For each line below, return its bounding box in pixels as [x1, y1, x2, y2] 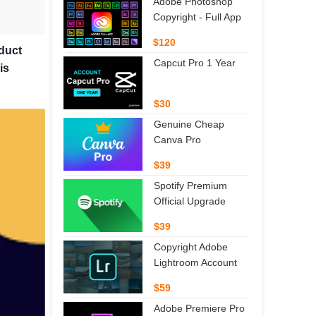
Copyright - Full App [153, 11, 242, 23]
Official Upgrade [154, 195, 226, 207]
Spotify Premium [154, 179, 227, 191]
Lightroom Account [154, 256, 237, 268]
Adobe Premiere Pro [154, 302, 245, 314]
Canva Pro [153, 133, 201, 145]
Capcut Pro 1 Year [154, 56, 236, 68]
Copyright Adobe [154, 241, 228, 253]
